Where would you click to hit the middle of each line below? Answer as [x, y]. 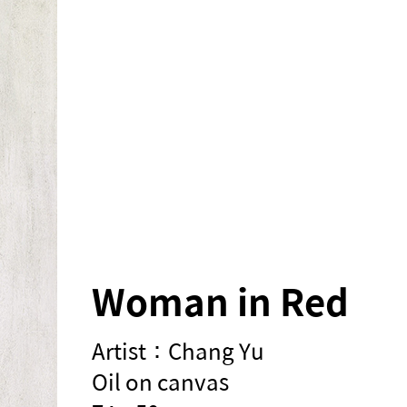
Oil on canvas [161, 382]
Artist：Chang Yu [179, 352]
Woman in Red [221, 303]
